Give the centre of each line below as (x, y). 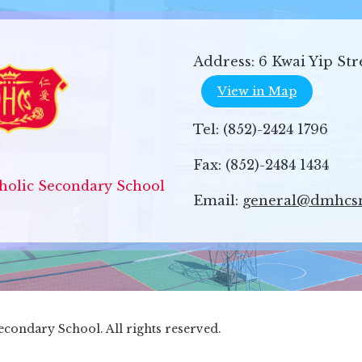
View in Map (257, 90)
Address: (226, 61)
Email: (218, 200)
